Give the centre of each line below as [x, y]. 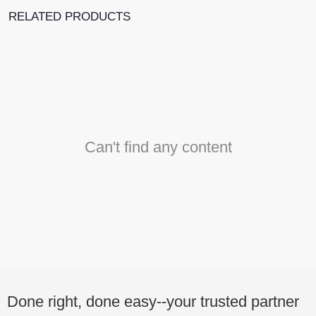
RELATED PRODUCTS [69, 17]
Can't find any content [158, 147]
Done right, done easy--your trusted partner [153, 302]
